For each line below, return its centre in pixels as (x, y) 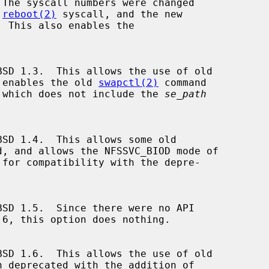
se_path (186, 94)
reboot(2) (29, 14)
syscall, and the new (119, 14)
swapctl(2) (128, 82)
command (183, 82)
